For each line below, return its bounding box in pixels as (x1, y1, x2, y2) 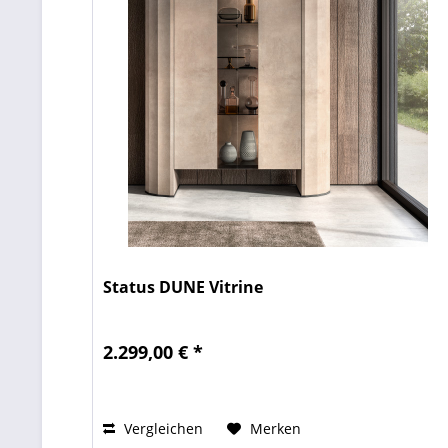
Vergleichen (120, 419, 204, 439)
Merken (250, 419, 302, 439)
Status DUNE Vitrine (103, 276, 264, 299)
